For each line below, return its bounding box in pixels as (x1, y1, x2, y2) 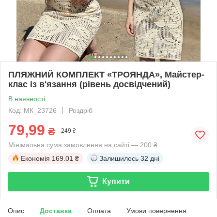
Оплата (87, 206, 111, 215)
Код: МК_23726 (8, 106, 57, 114)
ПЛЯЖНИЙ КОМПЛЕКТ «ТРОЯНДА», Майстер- (8, 69, 204, 79)
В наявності (8, 94, 45, 103)
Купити (102, 177, 130, 186)
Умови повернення (126, 206, 186, 215)
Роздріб (69, 106, 93, 114)
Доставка (40, 206, 72, 215)
